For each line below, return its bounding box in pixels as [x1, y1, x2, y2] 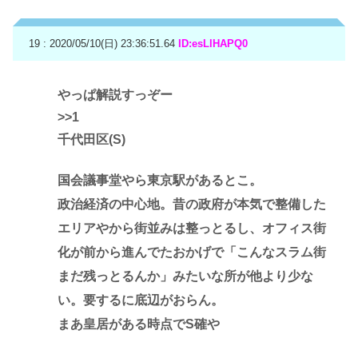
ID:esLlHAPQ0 [178, 37, 248, 50]
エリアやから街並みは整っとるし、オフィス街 [58, 221, 326, 235]
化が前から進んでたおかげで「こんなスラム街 [58, 245, 326, 259]
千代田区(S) [58, 132, 125, 146]
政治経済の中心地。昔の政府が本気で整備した [58, 197, 326, 211]
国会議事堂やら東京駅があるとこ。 [58, 173, 262, 187]
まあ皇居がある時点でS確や [58, 316, 220, 331]
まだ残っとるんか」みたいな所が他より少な [58, 268, 313, 283]
